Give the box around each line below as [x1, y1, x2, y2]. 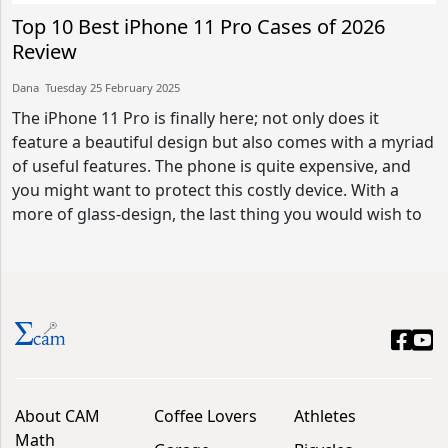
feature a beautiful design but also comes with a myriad [12, 131, 434, 153]
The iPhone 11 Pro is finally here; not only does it [12, 107, 379, 129]
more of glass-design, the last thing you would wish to [12, 203, 422, 225]
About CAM [15, 405, 100, 427]
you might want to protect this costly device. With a [12, 179, 399, 201]
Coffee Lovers [154, 405, 258, 427]
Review [12, 38, 77, 65]
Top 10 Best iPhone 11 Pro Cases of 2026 [12, 13, 385, 40]
